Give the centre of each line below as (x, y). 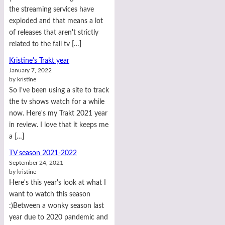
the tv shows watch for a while (57, 101)
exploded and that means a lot (56, 21)
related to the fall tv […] (45, 44)
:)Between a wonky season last (57, 205)
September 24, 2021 (36, 163)
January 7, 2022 (30, 70)
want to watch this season (50, 194)
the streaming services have (51, 9)
